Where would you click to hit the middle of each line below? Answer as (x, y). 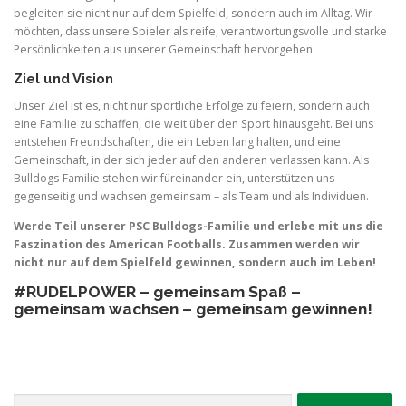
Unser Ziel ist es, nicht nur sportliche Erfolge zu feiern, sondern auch (192, 105)
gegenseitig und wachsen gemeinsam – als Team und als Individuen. (191, 196)
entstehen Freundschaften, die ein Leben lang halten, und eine (177, 141)
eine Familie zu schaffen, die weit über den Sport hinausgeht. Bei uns (193, 123)
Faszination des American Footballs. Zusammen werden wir (187, 244)
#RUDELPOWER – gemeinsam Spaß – (157, 291)
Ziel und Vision (63, 78)
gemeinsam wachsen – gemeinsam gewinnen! (193, 309)
